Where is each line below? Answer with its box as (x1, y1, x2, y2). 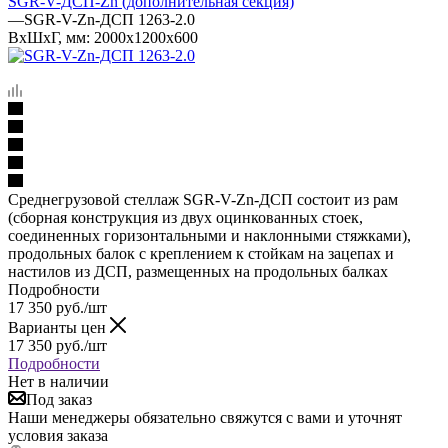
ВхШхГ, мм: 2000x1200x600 (8, 28, 198, 46)
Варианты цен (8, 318, 110, 336)
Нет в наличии (8, 372, 109, 390)
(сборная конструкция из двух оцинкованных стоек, (8, 208, 363, 226)
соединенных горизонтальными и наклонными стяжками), (8, 226, 411, 244)
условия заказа (8, 426, 108, 444)
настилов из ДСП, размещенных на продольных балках (8, 262, 388, 280)
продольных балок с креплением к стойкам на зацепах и (8, 244, 394, 262)
